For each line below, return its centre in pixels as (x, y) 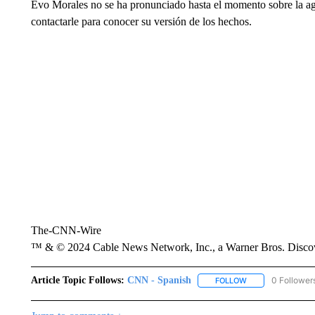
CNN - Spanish (159, 280)
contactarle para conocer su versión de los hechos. (141, 21)
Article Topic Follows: (77, 280)
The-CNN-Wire (66, 230)
